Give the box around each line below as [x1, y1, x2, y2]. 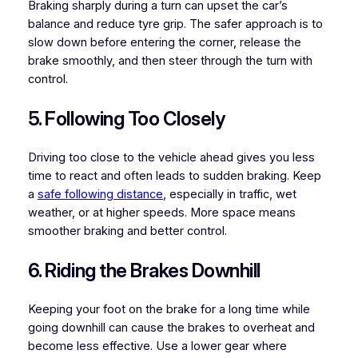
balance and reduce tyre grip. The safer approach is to [27, 17, 323, 32]
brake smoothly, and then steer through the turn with [27, 54, 312, 69]
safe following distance [37, 187, 163, 202]
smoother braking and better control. [27, 224, 227, 239]
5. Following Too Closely [27, 107, 225, 131]
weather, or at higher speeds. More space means [27, 205, 296, 221]
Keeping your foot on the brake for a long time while [27, 302, 310, 317]
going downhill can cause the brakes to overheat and [27, 320, 315, 336]
